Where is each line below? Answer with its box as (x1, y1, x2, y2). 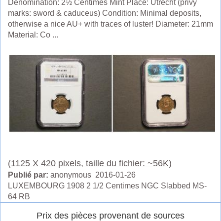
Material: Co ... (8, 31, 58, 39)
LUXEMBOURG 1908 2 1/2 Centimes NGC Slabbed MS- (8, 181, 207, 190)
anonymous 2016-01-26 (48, 170, 136, 179)
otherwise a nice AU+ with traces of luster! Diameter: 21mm (8, 20, 213, 29)
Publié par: (8, 170, 48, 179)
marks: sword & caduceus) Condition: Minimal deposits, (8, 9, 201, 18)
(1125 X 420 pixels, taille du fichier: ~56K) (8, 158, 172, 168)
